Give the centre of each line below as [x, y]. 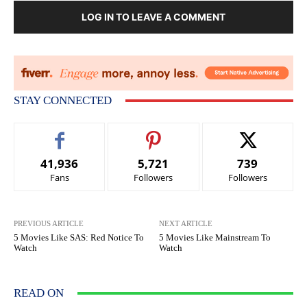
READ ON [39, 293]
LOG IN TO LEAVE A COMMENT [153, 17]
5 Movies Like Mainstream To [215, 238]
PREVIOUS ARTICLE [49, 224]
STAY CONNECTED [63, 101]
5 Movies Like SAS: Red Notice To [79, 238]
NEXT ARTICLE [186, 224]
